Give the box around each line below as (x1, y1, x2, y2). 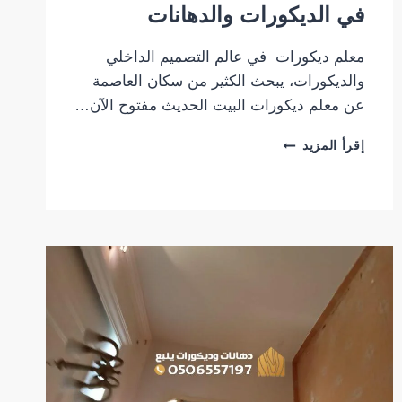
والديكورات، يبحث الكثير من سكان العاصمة (92, 73, 365, 91)
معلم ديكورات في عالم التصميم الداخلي (106, 48, 365, 66)
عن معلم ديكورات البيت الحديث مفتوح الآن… (74, 97, 365, 115)
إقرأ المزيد (301, 139, 365, 153)
